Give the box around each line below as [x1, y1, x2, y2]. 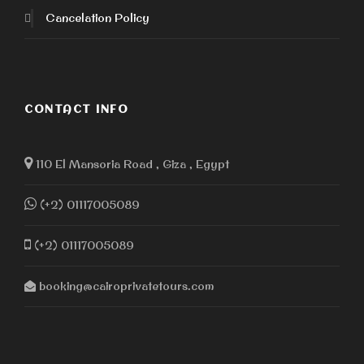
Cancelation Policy [45, 11, 149, 26]
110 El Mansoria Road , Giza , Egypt [32, 157, 229, 172]
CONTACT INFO [24, 104, 128, 116]
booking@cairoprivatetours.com [36, 279, 214, 294]
